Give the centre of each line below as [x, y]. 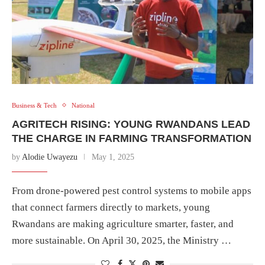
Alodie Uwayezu [50, 157]
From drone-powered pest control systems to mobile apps [132, 190]
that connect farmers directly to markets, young [111, 207]
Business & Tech [34, 105]
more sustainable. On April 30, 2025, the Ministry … [122, 240]
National [83, 105]
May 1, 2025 [113, 157]
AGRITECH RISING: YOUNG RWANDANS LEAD [131, 124]
